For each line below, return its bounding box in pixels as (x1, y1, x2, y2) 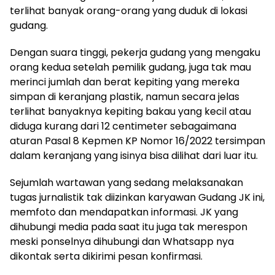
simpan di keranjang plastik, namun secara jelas (10, 90, 239, 104)
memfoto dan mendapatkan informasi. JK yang (10, 205, 238, 219)
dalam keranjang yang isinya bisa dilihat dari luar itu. (10, 149, 258, 163)
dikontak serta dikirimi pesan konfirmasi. (10, 249, 203, 263)
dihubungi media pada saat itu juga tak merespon (10, 220, 247, 234)
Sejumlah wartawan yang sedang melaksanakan (10, 176, 243, 190)
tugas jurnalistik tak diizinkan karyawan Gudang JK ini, (10, 190, 265, 204)
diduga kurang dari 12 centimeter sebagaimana (10, 119, 236, 133)
